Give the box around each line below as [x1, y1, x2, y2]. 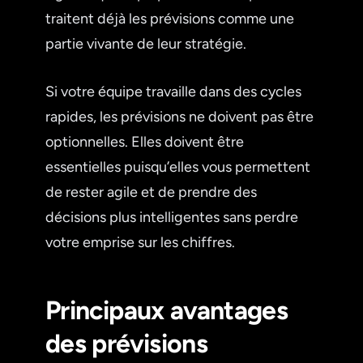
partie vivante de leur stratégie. [45, 34, 246, 53]
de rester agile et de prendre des [45, 182, 257, 201]
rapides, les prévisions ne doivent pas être [45, 107, 314, 126]
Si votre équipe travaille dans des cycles [45, 82, 301, 100]
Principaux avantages [45, 294, 288, 326]
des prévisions [45, 327, 208, 359]
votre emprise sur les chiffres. [45, 233, 235, 251]
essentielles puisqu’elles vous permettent [45, 157, 310, 176]
